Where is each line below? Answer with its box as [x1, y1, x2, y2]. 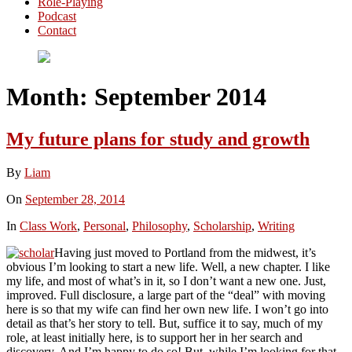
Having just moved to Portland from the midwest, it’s [54, 245, 316, 259]
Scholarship [193, 218, 251, 233]
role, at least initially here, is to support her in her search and [6, 330, 302, 344]
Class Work [20, 218, 77, 233]
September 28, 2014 [25, 192, 125, 206]
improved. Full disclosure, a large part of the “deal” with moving [6, 288, 325, 302]
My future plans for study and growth [6, 128, 310, 149]
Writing [258, 218, 295, 233]
